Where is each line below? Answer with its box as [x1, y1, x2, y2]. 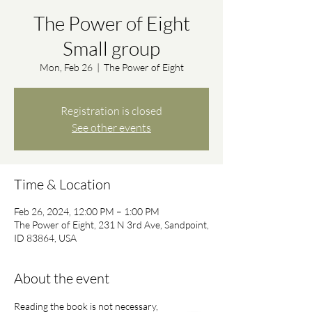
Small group [63, 36, 160, 60]
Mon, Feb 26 [39, 61, 93, 73]
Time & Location [14, 175, 111, 193]
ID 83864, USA [14, 232, 77, 244]
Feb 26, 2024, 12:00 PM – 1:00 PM [14, 205, 159, 217]
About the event [14, 270, 109, 287]
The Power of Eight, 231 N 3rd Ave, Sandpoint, [14, 219, 209, 231]
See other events [72, 120, 151, 134]
